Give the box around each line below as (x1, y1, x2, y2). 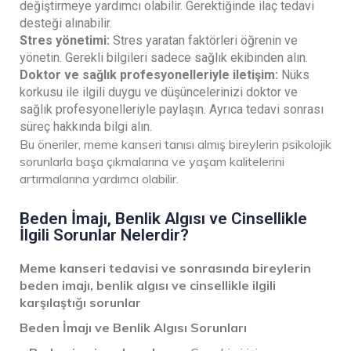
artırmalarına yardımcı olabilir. (20, 170, 179, 186)
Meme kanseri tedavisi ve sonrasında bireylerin (20, 259, 311, 276)
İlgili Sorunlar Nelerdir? (20, 225, 189, 244)
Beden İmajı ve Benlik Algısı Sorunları (20, 319, 247, 335)
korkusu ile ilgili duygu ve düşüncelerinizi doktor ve (20, 84, 298, 100)
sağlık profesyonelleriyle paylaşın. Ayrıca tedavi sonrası (20, 101, 324, 117)
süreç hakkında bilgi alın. (20, 118, 152, 134)
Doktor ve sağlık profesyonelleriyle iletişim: (20, 67, 278, 82)
